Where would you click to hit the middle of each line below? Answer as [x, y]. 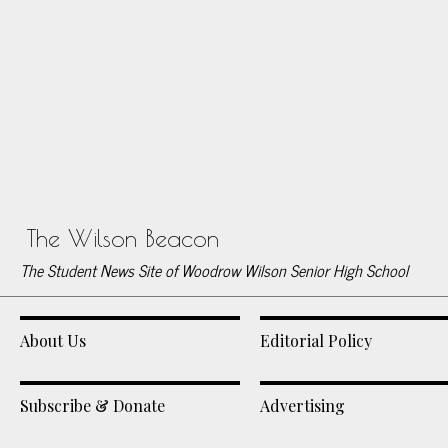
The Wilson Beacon [122, 238]
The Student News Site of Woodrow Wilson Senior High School [214, 270]
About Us [53, 341]
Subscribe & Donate [92, 406]
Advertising [302, 406]
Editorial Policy [316, 341]
